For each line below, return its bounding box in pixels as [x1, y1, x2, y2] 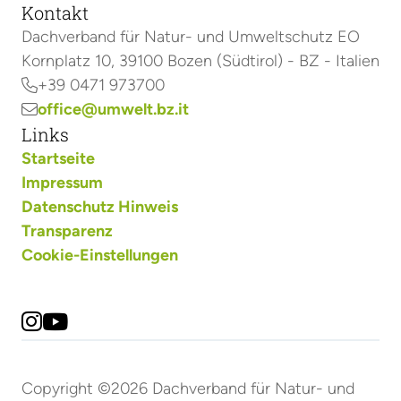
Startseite [21, 149, 95, 169]
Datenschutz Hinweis [21, 197, 178, 218]
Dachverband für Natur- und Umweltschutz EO [21, 27, 360, 47]
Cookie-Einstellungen [21, 245, 178, 266]
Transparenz [21, 221, 113, 242]
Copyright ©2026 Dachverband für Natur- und [21, 379, 354, 399]
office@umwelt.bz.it [38, 99, 189, 120]
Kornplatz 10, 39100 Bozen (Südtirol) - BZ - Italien [21, 51, 380, 72]
